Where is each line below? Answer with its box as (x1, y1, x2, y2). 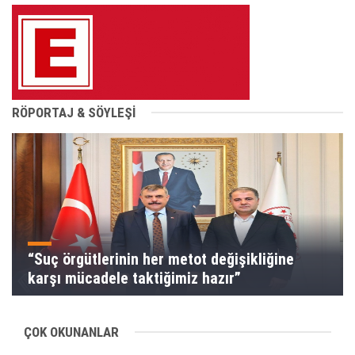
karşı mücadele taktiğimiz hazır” (28, 268, 241, 288)
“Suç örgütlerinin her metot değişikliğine (28, 249, 294, 269)
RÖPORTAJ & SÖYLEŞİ (12, 104, 136, 120)
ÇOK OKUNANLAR (24, 323, 119, 340)
